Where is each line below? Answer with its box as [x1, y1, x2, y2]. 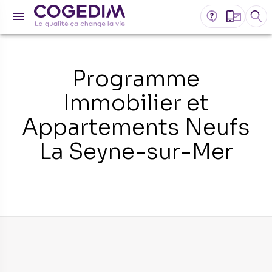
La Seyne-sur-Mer [39, 138, 233, 165]
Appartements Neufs [22, 114, 250, 141]
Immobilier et [63, 89, 209, 117]
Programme [72, 65, 200, 92]
